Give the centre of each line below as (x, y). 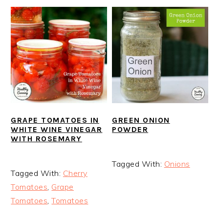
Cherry (75, 173)
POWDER (130, 129)
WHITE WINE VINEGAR (57, 129)
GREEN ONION (141, 120)
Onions (177, 164)
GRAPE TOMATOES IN (55, 120)
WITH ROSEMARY (46, 138)
